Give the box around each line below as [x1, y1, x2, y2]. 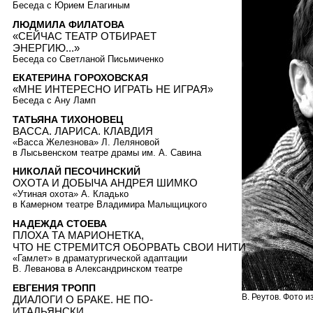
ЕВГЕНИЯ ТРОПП [13, 282, 96, 293]
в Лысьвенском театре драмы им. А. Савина [13, 147, 201, 158]
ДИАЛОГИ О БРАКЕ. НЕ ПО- [13, 293, 153, 305]
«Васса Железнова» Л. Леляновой [13, 136, 159, 147]
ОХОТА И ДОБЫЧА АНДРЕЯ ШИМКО [13, 177, 198, 189]
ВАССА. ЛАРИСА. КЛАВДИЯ [13, 124, 153, 137]
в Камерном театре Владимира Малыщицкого [13, 199, 207, 210]
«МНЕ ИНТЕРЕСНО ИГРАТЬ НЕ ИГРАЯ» [13, 83, 213, 96]
